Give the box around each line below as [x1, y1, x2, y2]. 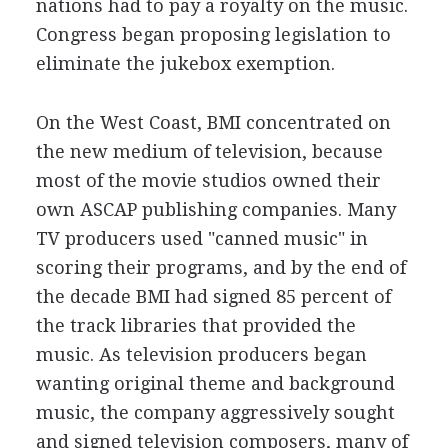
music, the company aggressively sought [35, 402, 395, 423]
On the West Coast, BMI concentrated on [35, 112, 391, 133]
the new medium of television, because [35, 141, 383, 162]
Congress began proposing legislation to [35, 24, 391, 45]
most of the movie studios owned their [35, 170, 381, 191]
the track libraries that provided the [35, 315, 356, 336]
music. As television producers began [35, 344, 367, 365]
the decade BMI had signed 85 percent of [35, 286, 391, 307]
